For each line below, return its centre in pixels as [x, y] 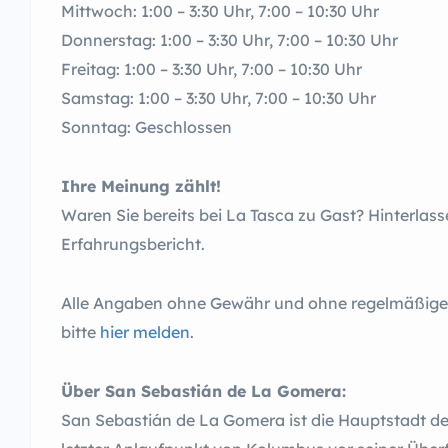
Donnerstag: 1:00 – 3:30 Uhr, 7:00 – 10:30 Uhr [229, 40]
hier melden [145, 332]
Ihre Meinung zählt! [141, 186]
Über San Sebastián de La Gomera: [203, 391]
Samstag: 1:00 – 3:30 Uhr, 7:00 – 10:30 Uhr [218, 98]
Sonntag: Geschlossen [146, 127]
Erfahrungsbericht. [133, 244]
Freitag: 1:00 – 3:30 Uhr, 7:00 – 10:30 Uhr [211, 69]
